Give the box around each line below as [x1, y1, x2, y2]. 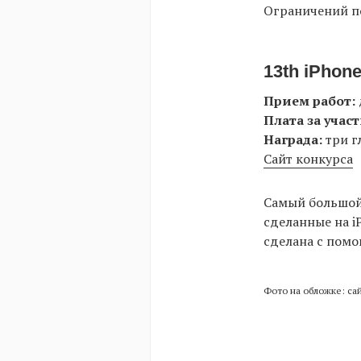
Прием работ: [263, 92, 355, 110]
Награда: [263, 131, 322, 149]
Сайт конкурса [263, 150, 353, 168]
